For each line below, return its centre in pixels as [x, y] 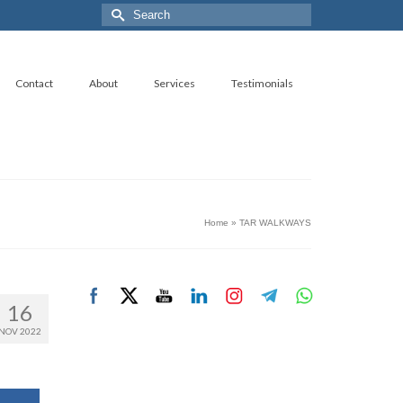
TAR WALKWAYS [275, 222]
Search [122, 12]
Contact [34, 83]
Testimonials [262, 83]
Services [175, 83]
